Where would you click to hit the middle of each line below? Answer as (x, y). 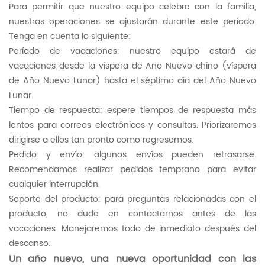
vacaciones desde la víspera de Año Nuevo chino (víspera (132, 66)
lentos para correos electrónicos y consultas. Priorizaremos (132, 125)
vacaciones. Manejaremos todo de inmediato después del (132, 228)
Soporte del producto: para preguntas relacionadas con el (132, 199)
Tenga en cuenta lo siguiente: (70, 36)
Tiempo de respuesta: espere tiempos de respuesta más (132, 110)
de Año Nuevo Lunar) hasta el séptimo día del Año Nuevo (132, 80)
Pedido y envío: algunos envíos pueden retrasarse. (132, 154)
